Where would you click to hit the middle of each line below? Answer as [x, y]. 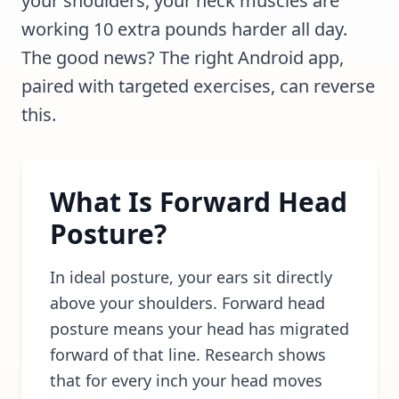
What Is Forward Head [199, 202]
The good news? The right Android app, [183, 57]
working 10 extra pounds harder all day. [184, 29]
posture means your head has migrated [199, 329]
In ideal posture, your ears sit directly [191, 277]
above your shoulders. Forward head [187, 303]
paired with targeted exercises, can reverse [198, 86]
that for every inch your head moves [186, 380]
